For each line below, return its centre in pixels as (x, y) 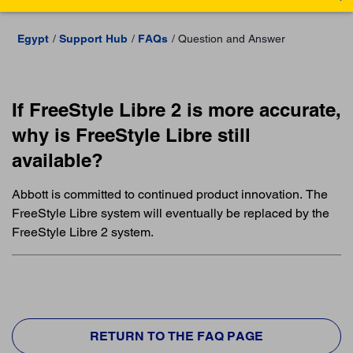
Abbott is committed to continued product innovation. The (170, 194)
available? (58, 160)
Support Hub (93, 38)
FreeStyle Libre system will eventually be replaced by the (171, 213)
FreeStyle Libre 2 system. (83, 232)
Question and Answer (231, 38)
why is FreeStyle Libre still (131, 134)
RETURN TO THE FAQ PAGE (176, 336)
